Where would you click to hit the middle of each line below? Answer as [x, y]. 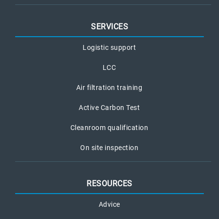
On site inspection [109, 147]
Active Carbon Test [109, 107]
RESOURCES [109, 183]
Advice [109, 204]
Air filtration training [109, 87]
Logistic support [109, 47]
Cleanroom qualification [109, 127]
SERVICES [109, 26]
